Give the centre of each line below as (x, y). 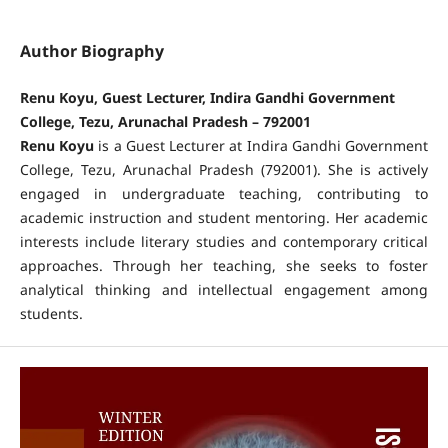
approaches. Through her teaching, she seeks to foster (224, 265)
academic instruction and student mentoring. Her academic (224, 217)
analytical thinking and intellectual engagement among (224, 289)
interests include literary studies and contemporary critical (224, 241)
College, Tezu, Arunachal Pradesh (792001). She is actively (224, 169)
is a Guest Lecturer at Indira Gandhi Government (261, 145)
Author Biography (91, 50)
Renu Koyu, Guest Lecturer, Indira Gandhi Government (207, 97)
